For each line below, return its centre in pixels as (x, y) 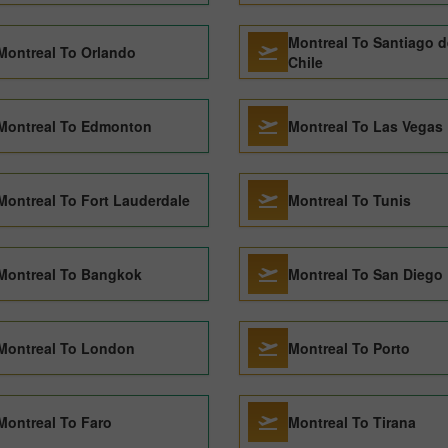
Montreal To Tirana (352, 422)
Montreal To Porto (349, 348)
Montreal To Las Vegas (365, 126)
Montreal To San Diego (365, 274)
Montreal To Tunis (349, 200)
